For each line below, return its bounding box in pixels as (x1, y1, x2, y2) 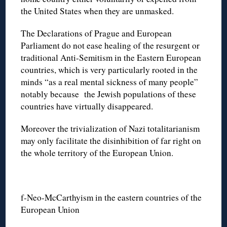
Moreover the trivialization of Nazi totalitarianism (21, 122, 200, 134)
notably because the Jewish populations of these (21, 88, 197, 100)
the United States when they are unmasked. (21, 5, 174, 17)
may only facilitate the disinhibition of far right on (21, 134, 202, 146)
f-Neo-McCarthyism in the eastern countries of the (21, 191, 202, 203)
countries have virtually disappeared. (21, 100, 154, 112)
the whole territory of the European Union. (21, 146, 174, 159)
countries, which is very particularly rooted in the (21, 63, 198, 75)
